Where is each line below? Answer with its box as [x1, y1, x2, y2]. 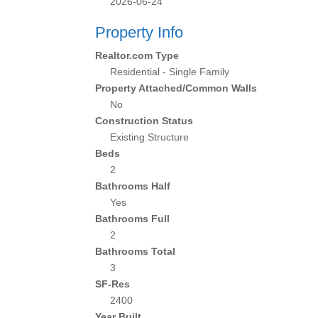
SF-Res [95, 278, 131, 290]
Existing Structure [110, 131, 190, 143]
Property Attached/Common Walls [95, 82, 258, 94]
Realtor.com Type [95, 50, 180, 61]
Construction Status [95, 115, 194, 126]
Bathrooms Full [95, 213, 170, 224]
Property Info [95, 23, 184, 41]
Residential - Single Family [110, 66, 230, 77]
